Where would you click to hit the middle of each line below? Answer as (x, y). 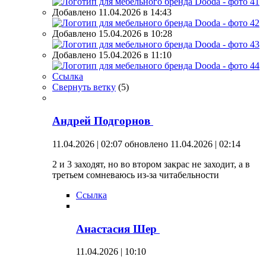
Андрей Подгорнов (103, 121)
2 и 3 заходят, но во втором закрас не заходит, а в (151, 164)
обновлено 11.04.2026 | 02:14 (183, 144)
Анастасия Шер (118, 229)
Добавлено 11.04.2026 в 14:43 (112, 12)
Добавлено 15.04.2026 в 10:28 (112, 34)
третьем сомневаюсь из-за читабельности (136, 175)
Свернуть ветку (84, 87)
